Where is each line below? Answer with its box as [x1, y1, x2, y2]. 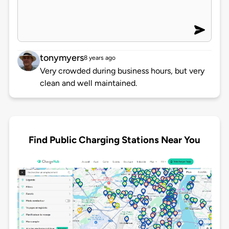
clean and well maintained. [39, 78, 137, 88]
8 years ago [83, 54, 116, 62]
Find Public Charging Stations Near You [29, 133, 200, 146]
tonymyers [39, 52, 84, 64]
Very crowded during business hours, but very [39, 66, 204, 76]
